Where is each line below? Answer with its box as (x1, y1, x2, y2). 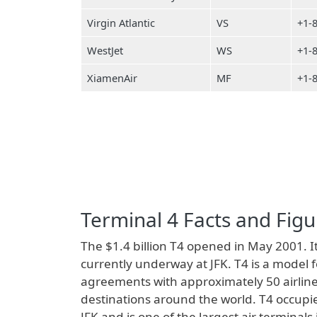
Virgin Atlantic (87, 16, 155, 30)
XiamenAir (87, 71, 137, 85)
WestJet (87, 43, 123, 57)
